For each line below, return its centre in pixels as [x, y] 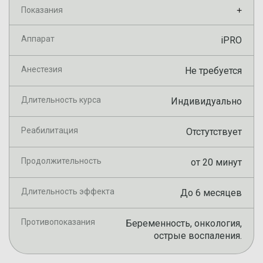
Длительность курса [61, 100]
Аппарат [38, 39]
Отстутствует [214, 132]
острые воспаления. [198, 236]
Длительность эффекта [68, 191]
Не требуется [213, 71]
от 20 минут [216, 162]
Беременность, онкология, [184, 223]
